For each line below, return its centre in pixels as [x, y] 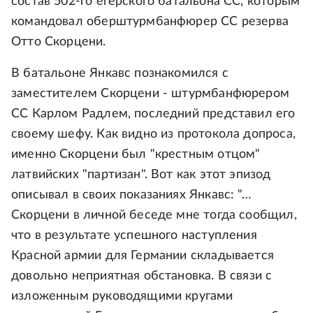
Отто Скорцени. [59, 42]
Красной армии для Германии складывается [143, 255]
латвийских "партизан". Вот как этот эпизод [141, 174]
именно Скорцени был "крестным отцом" [136, 154]
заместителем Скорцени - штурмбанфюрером [151, 93]
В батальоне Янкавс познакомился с [120, 73]
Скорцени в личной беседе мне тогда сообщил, [154, 215]
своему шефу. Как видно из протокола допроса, [153, 134]
